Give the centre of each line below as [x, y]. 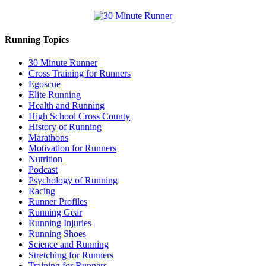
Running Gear [55, 212]
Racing [42, 191]
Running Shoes [57, 233]
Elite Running [55, 94]
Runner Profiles [58, 201]
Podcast [43, 169]
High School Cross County [79, 116]
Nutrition [45, 159]
